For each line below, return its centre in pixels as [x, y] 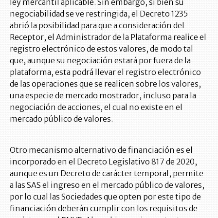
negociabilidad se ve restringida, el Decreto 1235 [99, 14]
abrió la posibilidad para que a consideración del [97, 26]
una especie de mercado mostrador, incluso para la [103, 96]
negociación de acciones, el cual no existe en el [96, 107]
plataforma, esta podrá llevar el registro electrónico [105, 72]
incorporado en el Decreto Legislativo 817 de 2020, [103, 162]
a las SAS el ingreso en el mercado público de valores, [107, 185]
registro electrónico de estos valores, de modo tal [101, 49]
